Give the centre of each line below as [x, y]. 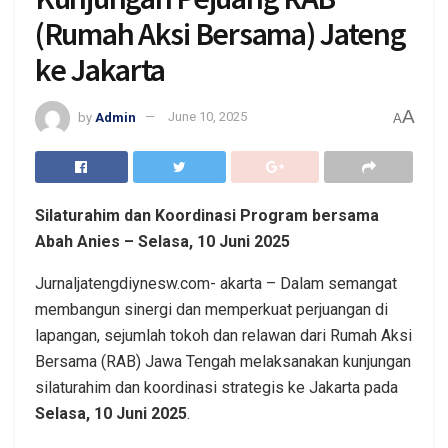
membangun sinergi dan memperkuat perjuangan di [211, 309]
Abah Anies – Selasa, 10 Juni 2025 [162, 241]
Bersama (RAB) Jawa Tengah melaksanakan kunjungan [223, 361]
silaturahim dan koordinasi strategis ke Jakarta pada [216, 387]
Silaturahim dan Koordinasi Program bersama [207, 215]
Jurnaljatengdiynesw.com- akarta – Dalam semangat [216, 283]
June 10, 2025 [207, 117]
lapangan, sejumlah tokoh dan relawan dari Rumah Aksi [223, 335]
